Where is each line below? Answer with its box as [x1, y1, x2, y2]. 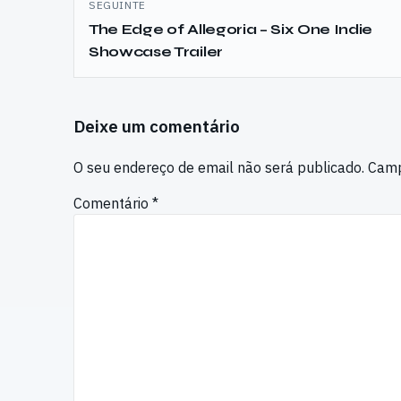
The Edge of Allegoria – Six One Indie [89, 21, 373, 38]
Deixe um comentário [73, 115, 240, 138]
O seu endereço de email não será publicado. [73, 158, 364, 177]
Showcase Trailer [89, 43, 223, 61]
